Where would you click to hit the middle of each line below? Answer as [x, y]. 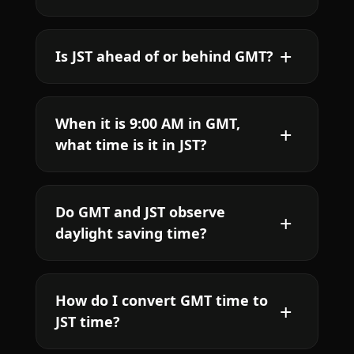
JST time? [87, 322]
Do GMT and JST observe [140, 212]
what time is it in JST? [131, 145]
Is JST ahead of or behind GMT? [164, 56]
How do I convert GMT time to [161, 301]
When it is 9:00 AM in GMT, [147, 124]
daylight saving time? [131, 233]
